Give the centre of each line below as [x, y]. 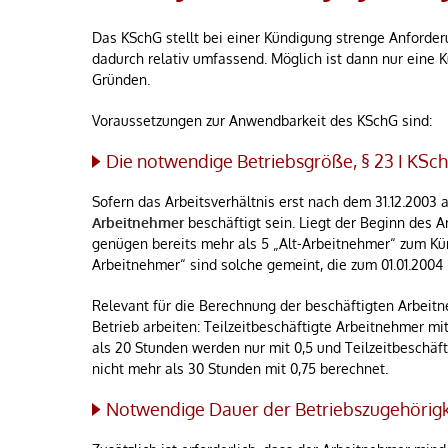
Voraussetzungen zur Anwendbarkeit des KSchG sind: [262, 120]
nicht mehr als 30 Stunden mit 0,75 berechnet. [240, 368]
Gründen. [121, 79]
